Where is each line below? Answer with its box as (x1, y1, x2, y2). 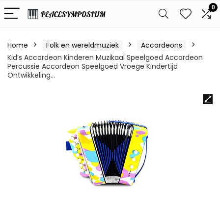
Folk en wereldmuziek (46, 40, 119, 50)
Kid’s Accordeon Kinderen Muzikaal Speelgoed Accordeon (7, 53, 203, 62)
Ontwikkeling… (7, 70, 55, 80)
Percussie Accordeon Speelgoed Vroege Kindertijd (7, 61, 178, 71)
